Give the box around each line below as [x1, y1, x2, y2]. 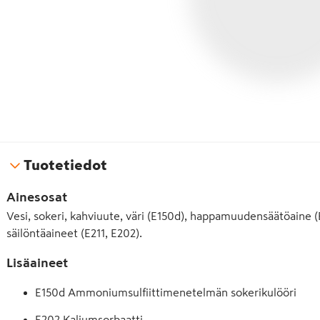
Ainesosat [6, 191, 67, 204]
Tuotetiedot [24, 158, 107, 172]
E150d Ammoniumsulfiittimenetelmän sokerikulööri [35, 286, 296, 298]
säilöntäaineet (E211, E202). [6, 227, 142, 239]
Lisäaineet [6, 256, 68, 269]
